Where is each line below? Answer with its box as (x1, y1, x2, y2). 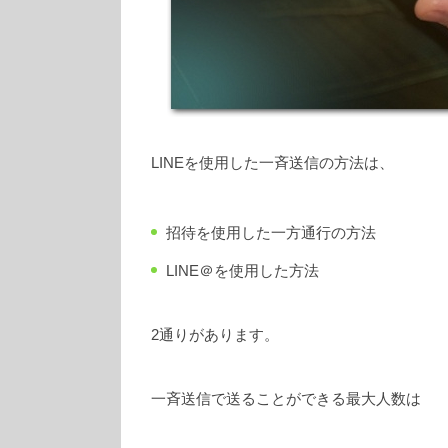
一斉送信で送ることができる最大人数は (151, 390, 421, 408)
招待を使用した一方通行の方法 (166, 224, 376, 242)
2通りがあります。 (151, 326, 279, 344)
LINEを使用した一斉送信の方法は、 (151, 154, 394, 171)
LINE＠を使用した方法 (166, 262, 319, 280)
